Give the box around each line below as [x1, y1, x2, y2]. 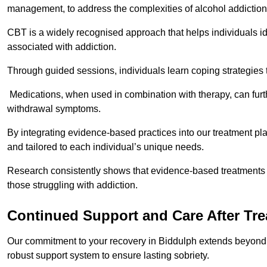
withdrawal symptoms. [7, 104, 101, 114]
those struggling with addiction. [7, 180, 138, 191]
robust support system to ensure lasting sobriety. [7, 250, 209, 261]
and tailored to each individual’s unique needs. [7, 142, 206, 153]
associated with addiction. [7, 42, 119, 52]
